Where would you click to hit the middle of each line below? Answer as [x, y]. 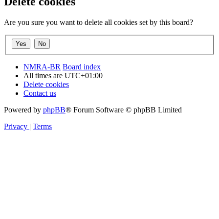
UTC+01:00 [84, 75]
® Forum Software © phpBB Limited [124, 109]
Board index [82, 66]
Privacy [16, 126]
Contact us [40, 93]
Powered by [23, 109]
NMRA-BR [42, 66]
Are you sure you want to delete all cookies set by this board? [99, 22]
